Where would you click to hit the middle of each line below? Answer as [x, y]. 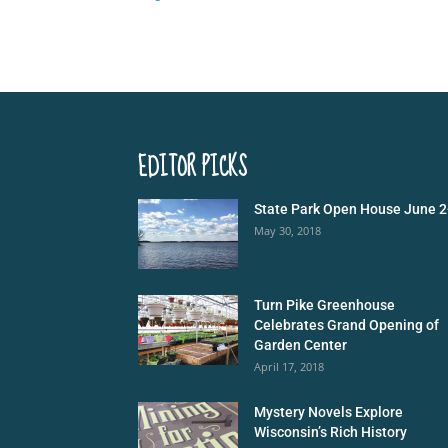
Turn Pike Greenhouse [324, 305]
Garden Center [300, 345]
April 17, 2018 [289, 367]
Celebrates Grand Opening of [346, 325]
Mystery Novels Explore [328, 412]
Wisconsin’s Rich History [330, 432]
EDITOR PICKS [192, 168]
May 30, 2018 [287, 231]
